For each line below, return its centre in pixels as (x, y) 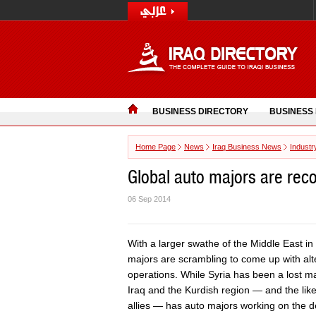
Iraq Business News (247, 147)
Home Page (156, 147)
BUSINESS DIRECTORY (200, 111)
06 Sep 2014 (149, 199)
